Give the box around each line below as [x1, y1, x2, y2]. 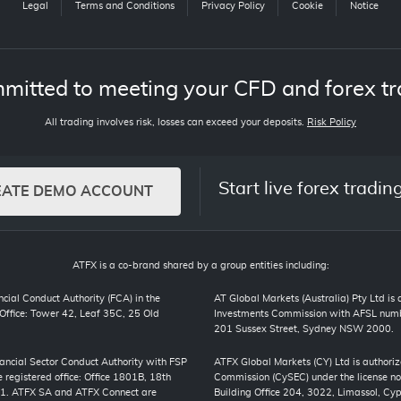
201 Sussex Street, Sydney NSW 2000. [214, 324, 394, 335]
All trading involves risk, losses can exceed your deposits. [45, 117, 307, 128]
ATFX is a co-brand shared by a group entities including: [72, 260, 329, 271]
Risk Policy [307, 117, 356, 128]
